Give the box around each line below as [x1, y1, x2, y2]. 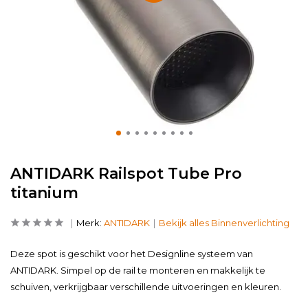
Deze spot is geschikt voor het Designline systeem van [10, 248, 253, 259]
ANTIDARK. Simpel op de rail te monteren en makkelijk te [10, 265, 265, 276]
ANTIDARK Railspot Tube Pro [10, 164, 242, 183]
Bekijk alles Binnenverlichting [159, 217, 289, 228]
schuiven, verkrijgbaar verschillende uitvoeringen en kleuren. [10, 281, 281, 292]
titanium [10, 184, 78, 202]
